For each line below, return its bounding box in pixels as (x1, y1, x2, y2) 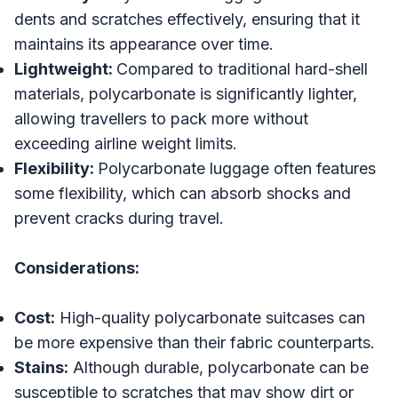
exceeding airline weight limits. (14, 134, 237, 153)
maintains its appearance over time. (14, 35, 274, 53)
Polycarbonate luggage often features (98, 159, 376, 178)
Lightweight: (14, 60, 116, 78)
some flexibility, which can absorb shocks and (14, 184, 351, 203)
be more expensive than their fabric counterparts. (14, 333, 375, 352)
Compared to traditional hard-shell (116, 60, 368, 78)
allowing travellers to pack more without (14, 109, 308, 128)
